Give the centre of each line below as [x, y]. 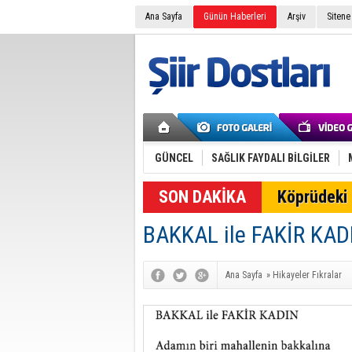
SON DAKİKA [202, 197]
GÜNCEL [174, 158]
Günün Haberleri [235, 16]
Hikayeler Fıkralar [307, 275]
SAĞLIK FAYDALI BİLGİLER [271, 158]
